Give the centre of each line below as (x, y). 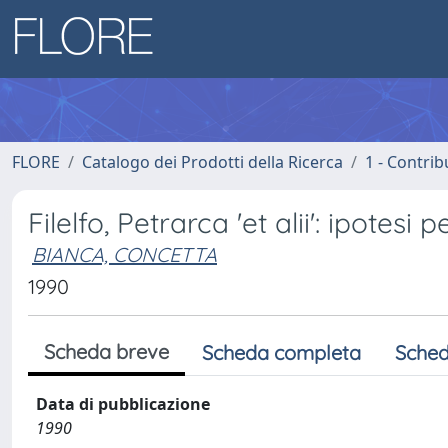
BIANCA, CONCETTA (124, 254)
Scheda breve (106, 351)
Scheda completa (281, 352)
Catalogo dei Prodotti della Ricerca (212, 162)
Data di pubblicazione (123, 404)
